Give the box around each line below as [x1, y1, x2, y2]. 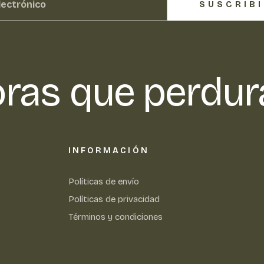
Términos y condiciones [68, 212, 163, 223]
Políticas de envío [68, 176, 139, 187]
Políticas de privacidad [68, 194, 160, 205]
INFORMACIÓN [68, 146, 149, 156]
